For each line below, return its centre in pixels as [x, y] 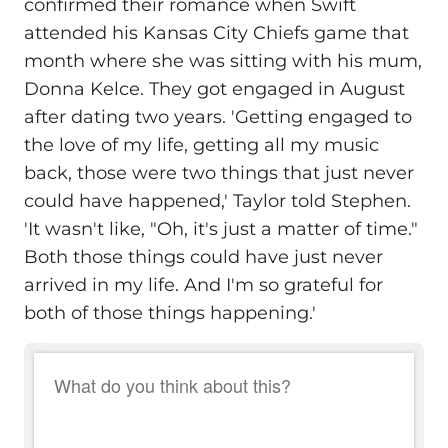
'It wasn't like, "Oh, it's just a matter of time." [221, 229]
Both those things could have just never [203, 257]
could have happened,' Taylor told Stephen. [217, 201]
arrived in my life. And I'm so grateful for [203, 285]
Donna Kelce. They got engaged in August [214, 89]
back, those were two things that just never [219, 173]
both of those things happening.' [170, 313]
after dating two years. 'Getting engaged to [218, 117]
